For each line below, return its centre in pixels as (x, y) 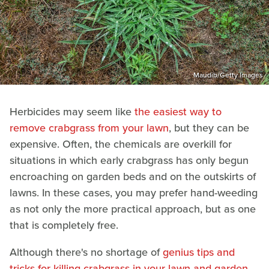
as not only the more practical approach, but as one (133, 209)
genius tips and (199, 252)
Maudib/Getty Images (228, 75)
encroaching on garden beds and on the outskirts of (133, 176)
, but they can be (209, 128)
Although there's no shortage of (86, 252)
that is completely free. (64, 225)
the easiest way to (178, 111)
